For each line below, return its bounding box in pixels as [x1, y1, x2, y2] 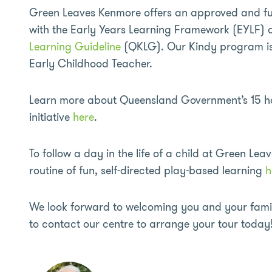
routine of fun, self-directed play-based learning [29, 163, 265, 178]
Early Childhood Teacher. [29, 56, 152, 72]
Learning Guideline [29, 39, 121, 55]
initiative [29, 109, 73, 125]
